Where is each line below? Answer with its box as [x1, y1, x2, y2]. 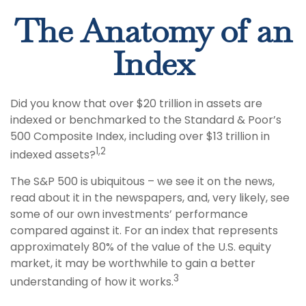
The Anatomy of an [14, 16, 292, 49]
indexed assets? [10, 147, 96, 163]
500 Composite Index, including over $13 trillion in [10, 128, 270, 144]
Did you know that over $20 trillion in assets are [10, 96, 262, 111]
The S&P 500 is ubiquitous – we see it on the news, [10, 173, 275, 190]
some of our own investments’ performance [10, 206, 248, 223]
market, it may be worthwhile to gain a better [10, 255, 255, 272]
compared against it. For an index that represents [10, 223, 278, 239]
